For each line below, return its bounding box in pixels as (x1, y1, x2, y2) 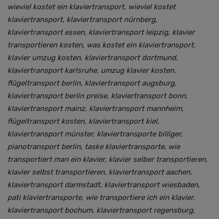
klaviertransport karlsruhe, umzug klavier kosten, (7, 66, 176, 75)
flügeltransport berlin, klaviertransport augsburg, (7, 78, 176, 88)
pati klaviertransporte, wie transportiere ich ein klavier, (7, 193, 195, 202)
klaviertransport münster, (7, 129, 97, 138)
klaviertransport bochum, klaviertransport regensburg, (7, 205, 195, 215)
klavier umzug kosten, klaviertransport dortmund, (7, 53, 178, 62)
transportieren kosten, (7, 40, 87, 49)
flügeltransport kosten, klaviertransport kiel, (7, 116, 159, 126)
